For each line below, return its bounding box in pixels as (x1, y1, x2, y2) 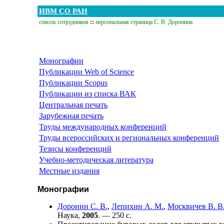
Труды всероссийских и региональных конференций (39, 133, 219, 142)
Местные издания (39, 166, 99, 175)
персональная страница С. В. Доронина (95, 18, 192, 25)
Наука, (57, 210, 82, 219)
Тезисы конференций (39, 144, 111, 153)
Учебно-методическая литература (39, 155, 153, 164)
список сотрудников (39, 18, 88, 25)
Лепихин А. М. (111, 201, 163, 210)
